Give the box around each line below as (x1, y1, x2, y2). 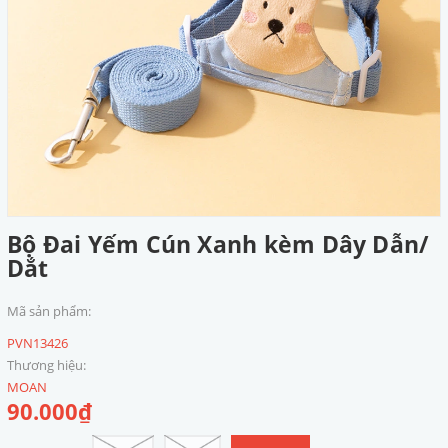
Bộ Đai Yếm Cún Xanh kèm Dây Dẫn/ (7, 228, 430, 260)
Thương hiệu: (7, 356, 86, 374)
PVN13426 (7, 334, 68, 352)
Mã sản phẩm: (7, 302, 91, 320)
